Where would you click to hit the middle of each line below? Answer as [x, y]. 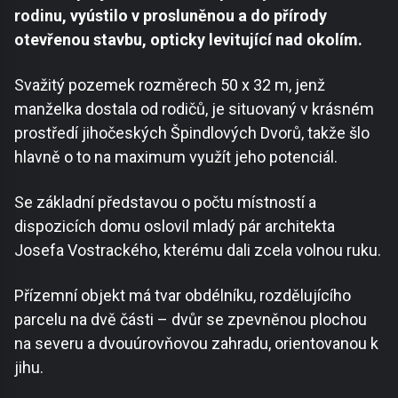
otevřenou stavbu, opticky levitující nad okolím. [188, 40]
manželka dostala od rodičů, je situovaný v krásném [194, 109]
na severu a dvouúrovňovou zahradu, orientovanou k [196, 344]
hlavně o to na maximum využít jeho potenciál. [176, 157]
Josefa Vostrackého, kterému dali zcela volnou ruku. [198, 251]
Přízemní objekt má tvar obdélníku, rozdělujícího [183, 296]
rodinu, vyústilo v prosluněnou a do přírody [171, 16]
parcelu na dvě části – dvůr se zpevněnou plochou [191, 320]
